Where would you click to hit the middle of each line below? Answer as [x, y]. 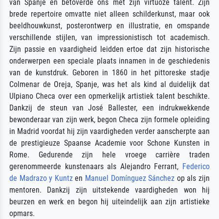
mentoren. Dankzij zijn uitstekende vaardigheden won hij [109, 190]
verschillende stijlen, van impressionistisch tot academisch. [109, 37]
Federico [196, 166]
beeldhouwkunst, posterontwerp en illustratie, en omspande [109, 25]
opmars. [22, 213]
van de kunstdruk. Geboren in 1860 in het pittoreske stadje [109, 72]
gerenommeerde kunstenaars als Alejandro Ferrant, [96, 166]
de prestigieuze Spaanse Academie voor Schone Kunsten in [109, 143]
